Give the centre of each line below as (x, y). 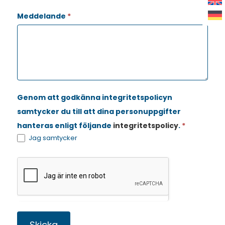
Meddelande (42, 16)
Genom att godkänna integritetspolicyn (94, 97)
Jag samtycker (52, 138)
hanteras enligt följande (65, 125)
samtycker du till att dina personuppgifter (99, 111)
